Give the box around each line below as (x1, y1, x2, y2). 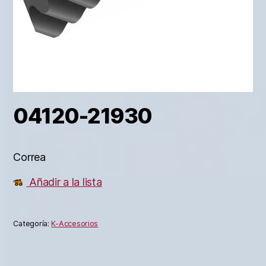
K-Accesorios (51, 218, 99, 228)
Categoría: (13, 218, 52, 228)
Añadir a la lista (29, 176, 102, 189)
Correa (13, 151, 46, 164)
